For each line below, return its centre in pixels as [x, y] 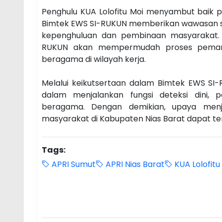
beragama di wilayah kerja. [94, 59]
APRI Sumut [73, 165]
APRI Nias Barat [134, 165]
